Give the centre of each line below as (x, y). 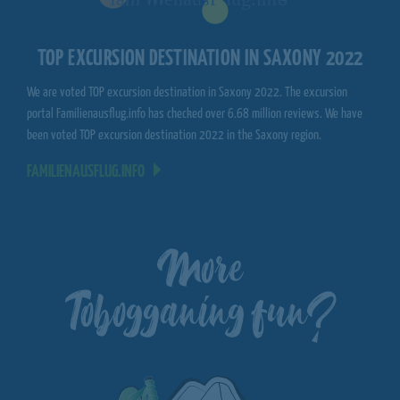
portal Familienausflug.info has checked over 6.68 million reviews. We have (195, 114)
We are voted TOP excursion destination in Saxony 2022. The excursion (187, 93)
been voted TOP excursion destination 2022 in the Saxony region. (174, 136)
